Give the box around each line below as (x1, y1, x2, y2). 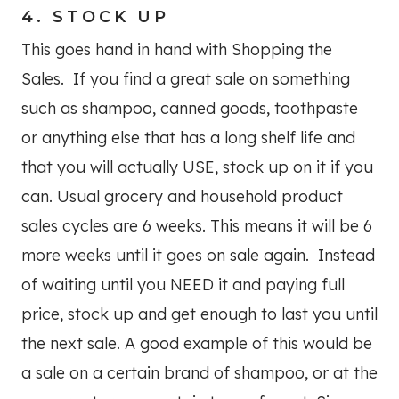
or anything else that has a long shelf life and (21, 127, 355, 149)
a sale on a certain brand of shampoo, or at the (21, 362, 378, 384)
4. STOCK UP (21, 7, 169, 28)
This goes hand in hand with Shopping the (21, 39, 332, 61)
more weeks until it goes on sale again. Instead (21, 245, 375, 266)
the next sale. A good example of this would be (21, 333, 372, 354)
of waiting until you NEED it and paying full (21, 274, 345, 296)
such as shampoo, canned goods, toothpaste (21, 98, 358, 119)
